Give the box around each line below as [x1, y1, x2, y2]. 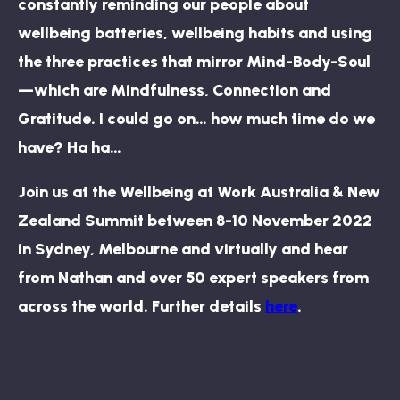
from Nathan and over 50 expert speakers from [18, 267, 369, 287]
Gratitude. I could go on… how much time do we [18, 108, 375, 129]
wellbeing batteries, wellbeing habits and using [18, 22, 372, 43]
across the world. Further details [18, 296, 265, 316]
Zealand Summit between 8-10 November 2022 [18, 210, 372, 230]
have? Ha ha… [18, 137, 121, 157]
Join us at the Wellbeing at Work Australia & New [18, 181, 380, 202]
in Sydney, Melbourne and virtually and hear [18, 238, 348, 259]
